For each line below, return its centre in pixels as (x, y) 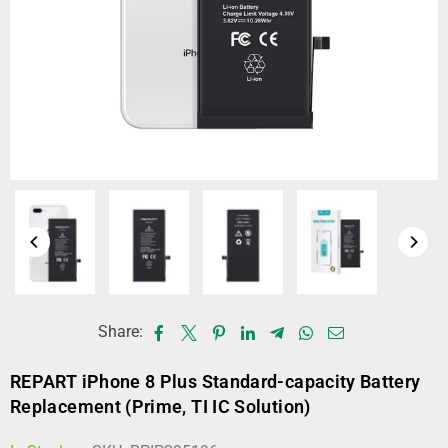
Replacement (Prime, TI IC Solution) (160, 406)
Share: (120, 331)
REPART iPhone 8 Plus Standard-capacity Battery (215, 381)
